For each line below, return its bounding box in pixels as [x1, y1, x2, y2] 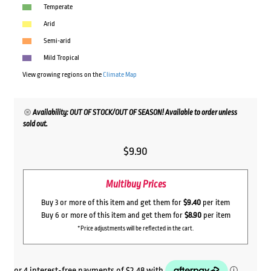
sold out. [22, 120, 48, 129]
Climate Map [102, 71, 137, 79]
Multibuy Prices [105, 179, 166, 191]
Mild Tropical [43, 54, 79, 62]
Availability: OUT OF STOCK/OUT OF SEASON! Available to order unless [33, 108, 238, 117]
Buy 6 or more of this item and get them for [41, 210, 184, 220]
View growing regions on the [22, 71, 103, 79]
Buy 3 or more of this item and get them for [41, 197, 183, 207]
